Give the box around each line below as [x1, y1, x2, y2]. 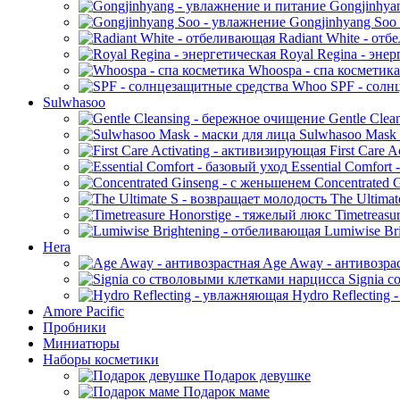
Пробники [43, 320, 106, 335]
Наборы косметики [43, 352, 159, 367]
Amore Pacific [43, 304, 124, 319]
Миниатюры [43, 336, 120, 351]
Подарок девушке [200, 368, 311, 383]
